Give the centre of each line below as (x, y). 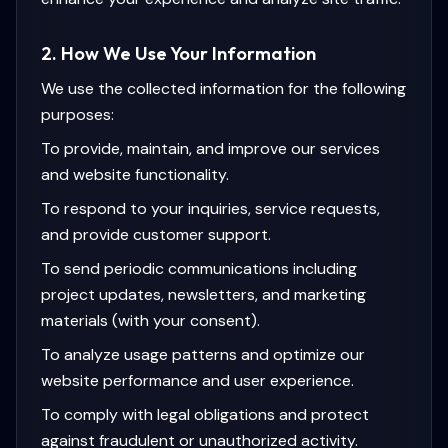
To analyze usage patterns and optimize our (203, 354)
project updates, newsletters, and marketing (203, 294)
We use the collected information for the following (223, 88)
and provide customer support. (156, 234)
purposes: (77, 114)
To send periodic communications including (199, 268)
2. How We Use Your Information (178, 53)
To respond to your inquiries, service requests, (210, 208)
